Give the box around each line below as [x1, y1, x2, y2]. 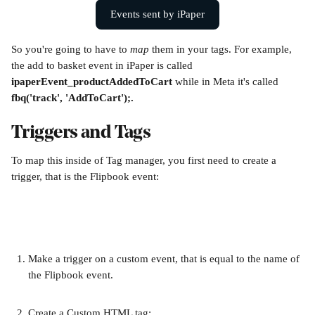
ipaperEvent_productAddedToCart [11, 76, 172, 87]
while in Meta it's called [172, 76, 281, 87]
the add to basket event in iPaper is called [11, 60, 195, 71]
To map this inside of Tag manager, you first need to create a [11, 155, 279, 166]
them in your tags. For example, [152, 44, 295, 55]
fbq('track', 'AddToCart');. [11, 92, 134, 103]
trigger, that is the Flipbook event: [11, 171, 159, 182]
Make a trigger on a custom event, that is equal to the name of [28, 253, 302, 264]
